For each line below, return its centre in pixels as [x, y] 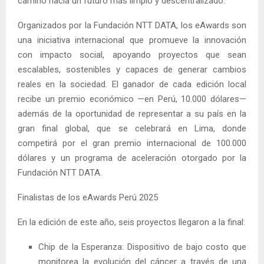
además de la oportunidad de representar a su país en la [132, 113]
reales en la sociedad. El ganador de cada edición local [132, 84]
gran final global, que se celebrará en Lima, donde [132, 128]
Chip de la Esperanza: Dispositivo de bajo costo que [142, 247]
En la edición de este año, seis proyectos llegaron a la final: [131, 222]
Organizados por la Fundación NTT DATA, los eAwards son [132, 25]
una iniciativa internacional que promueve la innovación [132, 40]
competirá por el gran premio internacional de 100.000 [132, 143]
